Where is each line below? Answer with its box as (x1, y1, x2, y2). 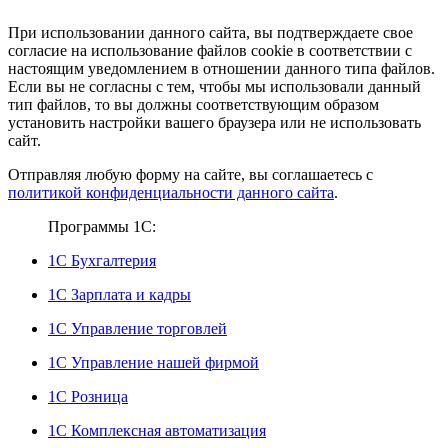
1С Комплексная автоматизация (48, 422, 266, 440)
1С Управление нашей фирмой (48, 354, 259, 372)
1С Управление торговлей (48, 320, 227, 338)
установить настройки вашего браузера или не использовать (8, 114, 421, 132)
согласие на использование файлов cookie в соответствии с (8, 42, 412, 60)
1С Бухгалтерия (48, 252, 156, 270)
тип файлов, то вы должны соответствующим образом (8, 96, 379, 114)
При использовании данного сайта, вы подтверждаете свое (8, 24, 413, 42)
